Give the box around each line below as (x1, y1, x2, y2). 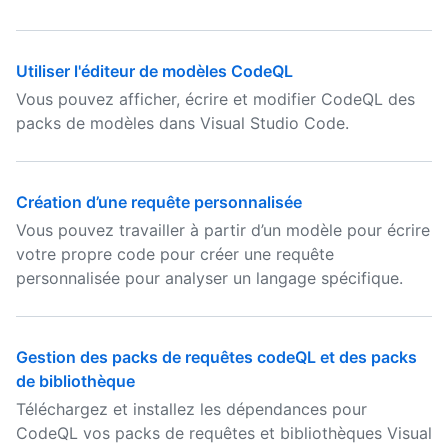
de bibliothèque (16, 371, 135, 391)
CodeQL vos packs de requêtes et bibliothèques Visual (16, 423, 432, 443)
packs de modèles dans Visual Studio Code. (16, 113, 349, 133)
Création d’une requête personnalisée (16, 192, 302, 212)
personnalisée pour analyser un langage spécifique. (16, 268, 403, 288)
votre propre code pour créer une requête (16, 244, 334, 264)
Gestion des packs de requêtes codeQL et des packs (16, 347, 417, 367)
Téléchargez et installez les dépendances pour (16, 399, 367, 419)
